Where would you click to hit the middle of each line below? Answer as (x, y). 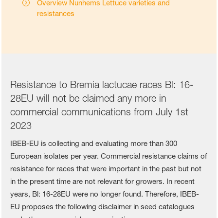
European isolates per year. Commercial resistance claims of (109, 156)
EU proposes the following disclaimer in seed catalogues (103, 207)
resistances (56, 14)
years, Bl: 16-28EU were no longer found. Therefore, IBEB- (105, 194)
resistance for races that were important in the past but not (106, 169)
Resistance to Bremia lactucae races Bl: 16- (102, 85)
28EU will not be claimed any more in (89, 99)
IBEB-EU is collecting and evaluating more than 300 (94, 144)
